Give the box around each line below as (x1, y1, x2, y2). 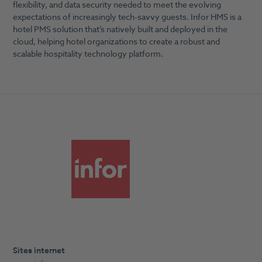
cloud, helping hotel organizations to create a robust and (12, 35, 220, 48)
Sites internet (12, 244, 65, 257)
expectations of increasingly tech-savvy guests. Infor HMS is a (12, 11, 242, 23)
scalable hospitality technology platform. (12, 47, 163, 60)
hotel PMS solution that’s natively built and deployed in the (12, 23, 227, 36)
